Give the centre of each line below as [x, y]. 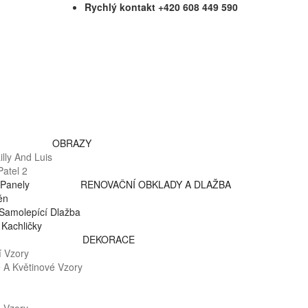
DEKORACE [109, 240]
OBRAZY [72, 143]
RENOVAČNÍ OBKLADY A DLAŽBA [156, 185]
